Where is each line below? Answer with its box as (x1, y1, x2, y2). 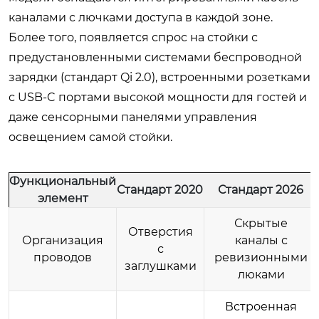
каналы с (234, 233, 288, 247)
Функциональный (9, 174, 116, 188)
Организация (22, 233, 103, 247)
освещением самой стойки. (9, 130, 172, 144)
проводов (33, 250, 92, 264)
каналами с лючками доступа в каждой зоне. (9, 10, 273, 24)
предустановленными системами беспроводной (9, 50, 302, 64)
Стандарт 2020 (117, 182, 203, 197)
